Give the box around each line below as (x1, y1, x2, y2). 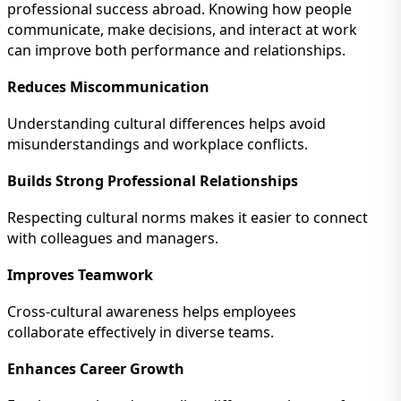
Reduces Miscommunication (7, 77, 209, 98)
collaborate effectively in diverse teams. (7, 322, 274, 343)
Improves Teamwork (7, 265, 153, 286)
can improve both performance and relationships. (7, 40, 346, 61)
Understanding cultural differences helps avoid (7, 114, 326, 134)
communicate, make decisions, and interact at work (7, 20, 357, 40)
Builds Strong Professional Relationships (7, 171, 298, 192)
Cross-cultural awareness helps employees (7, 302, 296, 322)
